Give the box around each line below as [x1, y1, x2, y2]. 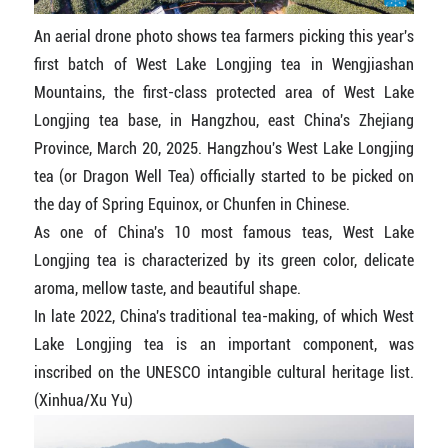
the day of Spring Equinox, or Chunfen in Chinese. [33, 194, 350, 214]
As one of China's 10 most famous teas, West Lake [33, 222, 415, 242]
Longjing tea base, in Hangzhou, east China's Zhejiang [33, 110, 415, 130]
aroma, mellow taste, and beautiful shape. [33, 278, 301, 298]
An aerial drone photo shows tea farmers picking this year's [33, 26, 415, 46]
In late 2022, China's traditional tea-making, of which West [33, 306, 415, 326]
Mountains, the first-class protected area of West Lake [33, 82, 415, 102]
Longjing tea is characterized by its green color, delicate [33, 250, 415, 270]
